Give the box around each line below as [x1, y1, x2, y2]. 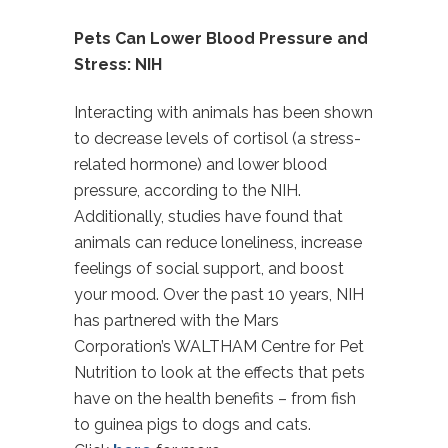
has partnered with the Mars [74, 311, 279, 330]
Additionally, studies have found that [74, 207, 343, 226]
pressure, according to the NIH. [74, 181, 301, 200]
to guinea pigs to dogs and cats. [74, 415, 311, 434]
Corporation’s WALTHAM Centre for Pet [74, 337, 364, 356]
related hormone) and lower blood [74, 155, 327, 174]
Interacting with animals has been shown [74, 103, 373, 122]
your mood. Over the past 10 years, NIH [74, 285, 364, 304]
